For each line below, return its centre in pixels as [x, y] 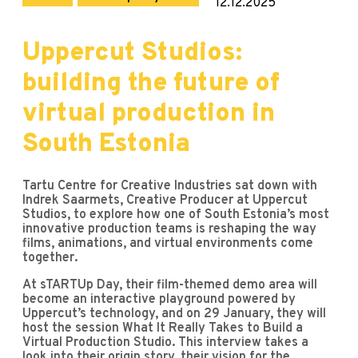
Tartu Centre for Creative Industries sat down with [170, 186]
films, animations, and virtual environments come [168, 243]
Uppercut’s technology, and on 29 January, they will [174, 314]
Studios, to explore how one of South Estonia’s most [176, 215]
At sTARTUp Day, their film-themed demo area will [170, 285]
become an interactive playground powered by [159, 299]
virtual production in [149, 114]
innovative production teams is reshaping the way [169, 229]
